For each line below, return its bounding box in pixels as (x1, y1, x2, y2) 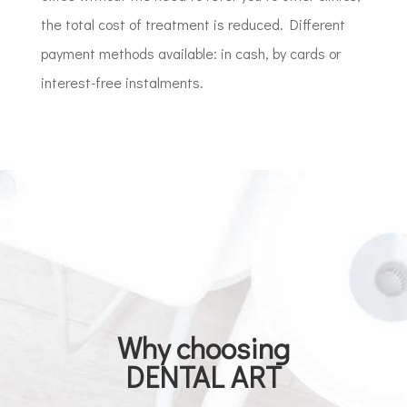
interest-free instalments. (40, 73, 203, 92)
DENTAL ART (124, 358, 282, 395)
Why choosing (116, 329, 290, 366)
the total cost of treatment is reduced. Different (40, 15, 345, 34)
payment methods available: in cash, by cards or (40, 44, 341, 63)
